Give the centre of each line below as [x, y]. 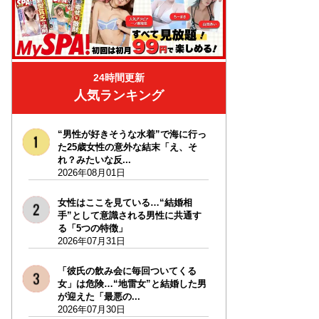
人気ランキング [119, 96]
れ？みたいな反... [94, 160]
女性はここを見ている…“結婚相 [125, 203]
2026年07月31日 [91, 241]
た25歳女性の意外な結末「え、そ [127, 147]
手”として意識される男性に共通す [129, 216]
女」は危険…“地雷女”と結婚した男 [132, 284]
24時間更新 [119, 78]
